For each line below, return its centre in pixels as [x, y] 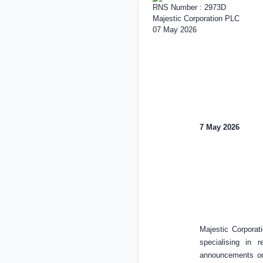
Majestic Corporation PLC [196, 18]
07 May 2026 [174, 30]
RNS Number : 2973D [189, 7]
